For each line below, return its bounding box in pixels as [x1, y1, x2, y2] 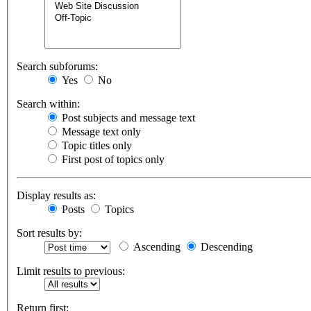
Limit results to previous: [17, 265, 125, 278]
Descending [198, 241, 253, 253]
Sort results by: [17, 227, 82, 239]
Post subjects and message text [59, 112, 195, 124]
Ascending [131, 241, 180, 253]
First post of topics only [59, 153, 165, 166]
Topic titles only [59, 140, 132, 152]
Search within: [17, 98, 80, 110]
